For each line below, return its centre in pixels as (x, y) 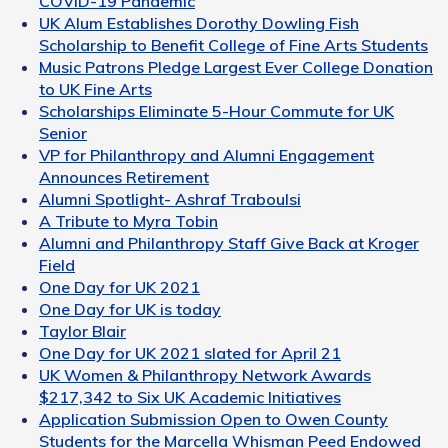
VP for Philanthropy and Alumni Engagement (206, 154)
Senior (63, 132)
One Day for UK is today (130, 308)
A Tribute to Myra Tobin (128, 220)
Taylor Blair (82, 330)
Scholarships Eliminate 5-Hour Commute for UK (216, 110)
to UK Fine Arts (95, 88)
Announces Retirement (124, 176)
